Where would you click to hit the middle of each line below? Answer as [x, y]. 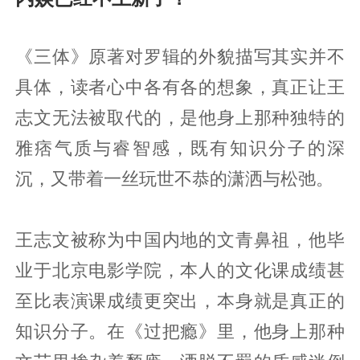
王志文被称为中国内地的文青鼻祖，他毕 [180, 240]
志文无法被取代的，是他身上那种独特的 [180, 118]
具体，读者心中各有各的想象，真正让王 [180, 87]
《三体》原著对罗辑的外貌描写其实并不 [180, 57]
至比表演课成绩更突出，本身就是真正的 [180, 301]
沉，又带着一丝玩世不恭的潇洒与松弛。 [175, 179]
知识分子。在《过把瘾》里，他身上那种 [180, 331]
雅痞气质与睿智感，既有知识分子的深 [180, 148]
